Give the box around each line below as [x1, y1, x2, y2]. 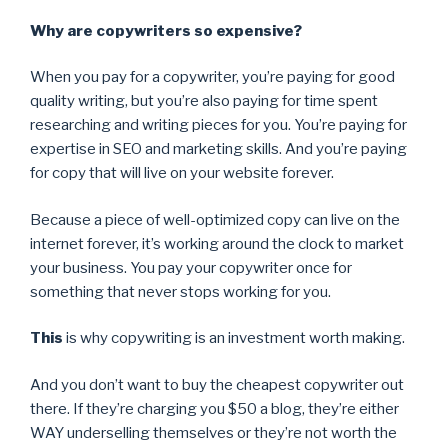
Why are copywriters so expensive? [30, 21, 302, 40]
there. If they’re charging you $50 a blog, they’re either [30, 399, 399, 418]
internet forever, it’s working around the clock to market [30, 234, 404, 253]
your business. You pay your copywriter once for [30, 258, 352, 277]
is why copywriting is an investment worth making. [63, 329, 405, 348]
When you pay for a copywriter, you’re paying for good [30, 68, 395, 87]
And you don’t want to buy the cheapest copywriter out [30, 375, 404, 394]
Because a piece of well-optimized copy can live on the [30, 210, 400, 229]
